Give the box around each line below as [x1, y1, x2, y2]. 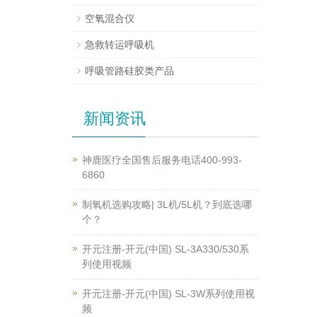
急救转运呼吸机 [85, 39, 154, 50]
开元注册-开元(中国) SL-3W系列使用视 [82, 288, 255, 299]
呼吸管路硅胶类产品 [85, 65, 174, 76]
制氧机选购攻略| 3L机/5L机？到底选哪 [82, 199, 252, 210]
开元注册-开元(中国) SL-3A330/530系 [82, 243, 249, 255]
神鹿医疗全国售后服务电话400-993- [82, 154, 242, 166]
